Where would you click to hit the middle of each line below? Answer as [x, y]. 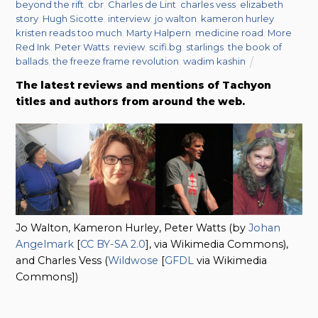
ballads [32, 61]
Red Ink [33, 46]
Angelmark [45, 245]
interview [130, 18]
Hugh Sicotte [73, 18]
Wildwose [133, 261]
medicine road [230, 32]
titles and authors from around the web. [131, 101]
